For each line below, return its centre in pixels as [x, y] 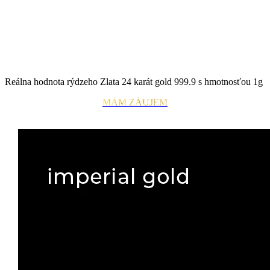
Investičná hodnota [63, 35]
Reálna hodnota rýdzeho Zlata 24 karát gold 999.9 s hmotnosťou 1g [134, 81]
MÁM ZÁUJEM [135, 102]
